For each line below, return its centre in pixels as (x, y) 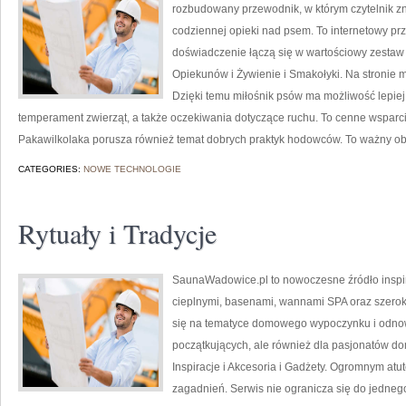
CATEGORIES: (51, 169)
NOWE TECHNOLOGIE (132, 169)
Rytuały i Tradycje (117, 233)
